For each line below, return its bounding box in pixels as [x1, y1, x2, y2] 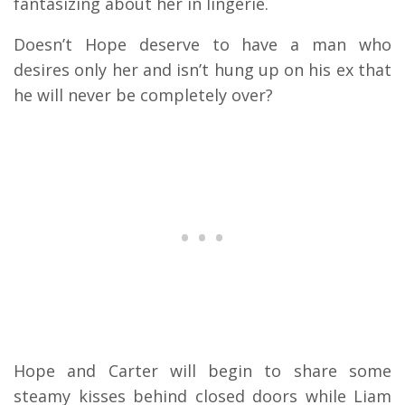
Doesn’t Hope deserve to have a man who [14, 33, 391, 56]
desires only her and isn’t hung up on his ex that [14, 59, 391, 81]
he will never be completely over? [14, 84, 273, 107]
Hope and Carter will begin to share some [14, 360, 391, 382]
